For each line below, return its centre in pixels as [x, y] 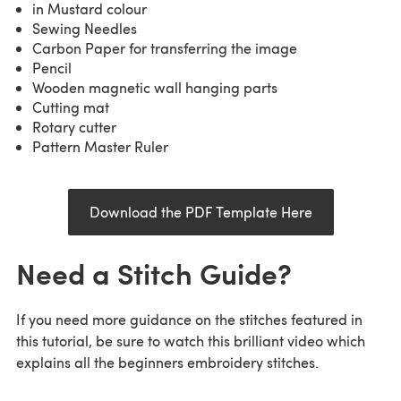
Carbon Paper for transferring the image [165, 48]
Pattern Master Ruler [100, 147]
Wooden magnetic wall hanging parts [155, 88]
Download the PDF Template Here [200, 212]
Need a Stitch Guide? [154, 273]
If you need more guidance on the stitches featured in [189, 320]
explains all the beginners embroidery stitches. [167, 363]
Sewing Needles [85, 29]
